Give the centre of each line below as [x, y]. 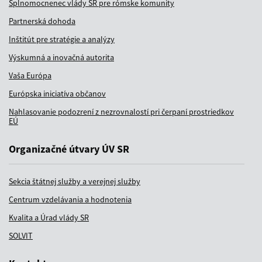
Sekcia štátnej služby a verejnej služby [75, 181]
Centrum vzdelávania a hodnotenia [70, 199]
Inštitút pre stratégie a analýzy [62, 39]
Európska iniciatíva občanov [57, 93]
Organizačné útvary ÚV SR [69, 149]
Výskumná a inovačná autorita [61, 57]
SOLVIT [21, 235]
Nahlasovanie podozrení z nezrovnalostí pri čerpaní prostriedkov [121, 111]
